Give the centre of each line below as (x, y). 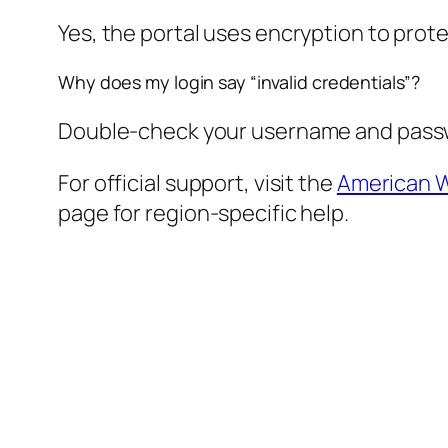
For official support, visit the (197, 183)
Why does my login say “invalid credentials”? (239, 82)
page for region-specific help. (203, 213)
